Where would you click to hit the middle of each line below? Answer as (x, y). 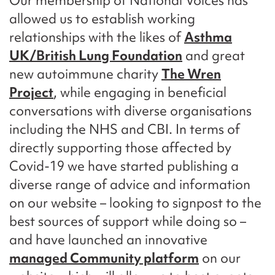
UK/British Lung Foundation (96, 56)
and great (214, 56)
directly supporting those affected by (120, 148)
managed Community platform (104, 258)
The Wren (191, 74)
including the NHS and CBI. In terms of (125, 130)
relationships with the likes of (97, 37)
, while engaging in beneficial (140, 93)
